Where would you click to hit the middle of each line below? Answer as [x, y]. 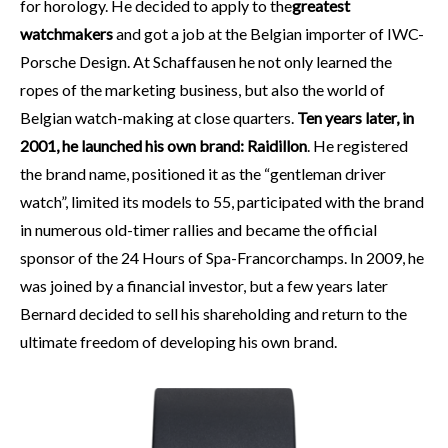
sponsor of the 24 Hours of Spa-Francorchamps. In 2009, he [222, 257]
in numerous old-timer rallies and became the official [198, 229]
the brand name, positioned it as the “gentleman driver [203, 173]
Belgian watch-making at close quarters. [158, 117]
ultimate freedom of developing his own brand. [178, 341]
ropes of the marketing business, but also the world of [202, 89]
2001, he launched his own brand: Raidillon [163, 145]
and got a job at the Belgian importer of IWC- [268, 33]
